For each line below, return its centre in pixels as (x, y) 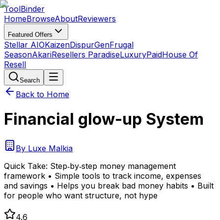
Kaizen (57, 45)
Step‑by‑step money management (113, 166)
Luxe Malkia (50, 148)
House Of (180, 55)
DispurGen (90, 45)
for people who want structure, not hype (81, 195)
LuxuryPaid (141, 55)
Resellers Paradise (86, 55)
